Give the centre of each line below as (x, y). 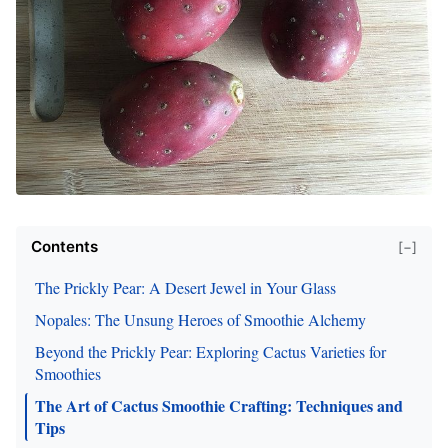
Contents (64, 246)
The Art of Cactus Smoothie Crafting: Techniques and (219, 405)
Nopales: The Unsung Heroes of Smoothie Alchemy (200, 319)
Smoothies (68, 373)
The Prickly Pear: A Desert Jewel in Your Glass (185, 287)
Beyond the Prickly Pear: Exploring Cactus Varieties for (210, 351)
